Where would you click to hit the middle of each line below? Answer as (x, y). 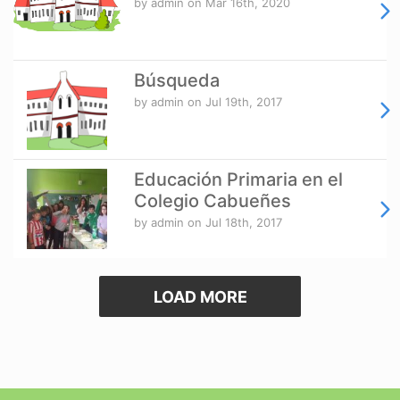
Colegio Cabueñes (212, 201)
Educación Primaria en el (238, 180)
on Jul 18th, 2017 (233, 223)
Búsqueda (177, 81)
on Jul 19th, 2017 (233, 102)
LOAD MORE (200, 297)
